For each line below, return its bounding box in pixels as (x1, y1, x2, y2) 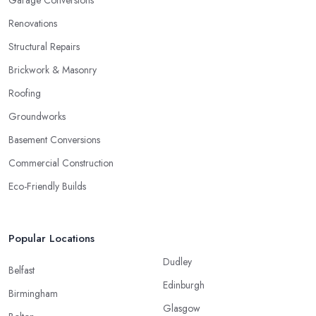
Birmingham (8, 286, 58, 301)
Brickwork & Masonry (8, 63, 97, 78)
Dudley (163, 255, 192, 269)
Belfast (8, 263, 35, 278)
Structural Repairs (8, 39, 80, 54)
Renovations (8, 16, 57, 31)
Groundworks (8, 109, 66, 124)
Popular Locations (8, 231, 95, 247)
